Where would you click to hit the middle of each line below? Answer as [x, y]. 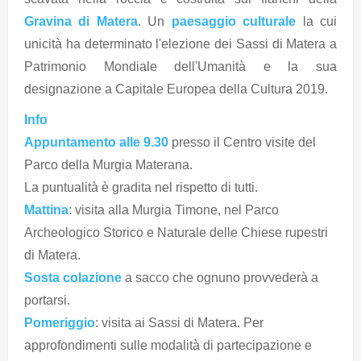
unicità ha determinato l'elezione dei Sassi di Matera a [180, 44]
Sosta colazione [73, 277]
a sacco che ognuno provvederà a [220, 277]
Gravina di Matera [81, 21]
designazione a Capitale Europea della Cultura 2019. [176, 89]
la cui [317, 21]
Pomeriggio [60, 322]
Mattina [46, 210]
